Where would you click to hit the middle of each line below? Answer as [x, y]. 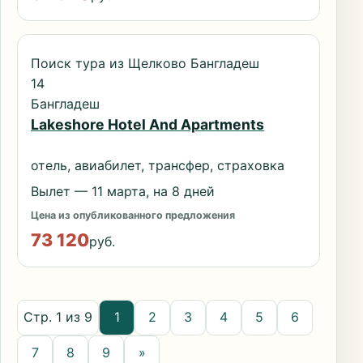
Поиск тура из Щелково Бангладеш [145, 63]
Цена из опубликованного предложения [133, 216]
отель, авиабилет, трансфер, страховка [158, 166]
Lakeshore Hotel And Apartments [147, 125]
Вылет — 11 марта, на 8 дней [123, 192]
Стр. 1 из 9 [58, 317]
